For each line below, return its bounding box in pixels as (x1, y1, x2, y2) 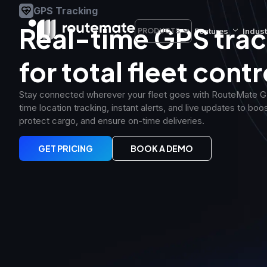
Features (194, 26, 228, 36)
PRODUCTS (138, 26, 180, 35)
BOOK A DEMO (131, 143, 193, 154)
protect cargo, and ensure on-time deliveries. (19, 115, 204, 126)
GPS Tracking (33, 5, 98, 17)
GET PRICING (38, 143, 93, 154)
